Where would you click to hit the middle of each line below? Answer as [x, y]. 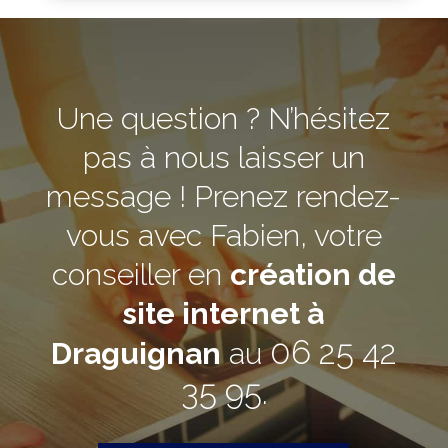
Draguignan [135, 354]
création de [312, 275]
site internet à [224, 314]
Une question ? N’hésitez [224, 119]
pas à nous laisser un [223, 158]
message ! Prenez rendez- [224, 197]
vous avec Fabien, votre [223, 236]
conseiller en [140, 275]
